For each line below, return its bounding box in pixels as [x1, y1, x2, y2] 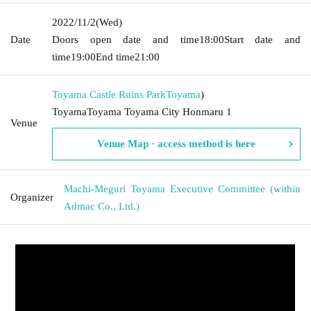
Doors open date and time [52, 33, 199, 45]
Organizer [10, 191, 53, 203]
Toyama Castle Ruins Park [52, 88, 166, 100]
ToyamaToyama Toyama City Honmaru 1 [52, 106, 232, 117]
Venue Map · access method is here [97, 137, 255, 149]
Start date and [224, 33, 301, 45]
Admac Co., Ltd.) [64, 200, 140, 212]
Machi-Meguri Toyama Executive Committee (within [64, 183, 301, 194]
